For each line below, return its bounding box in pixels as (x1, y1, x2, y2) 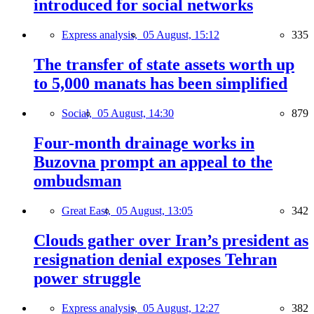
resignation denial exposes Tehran (34, 250, 277, 268)
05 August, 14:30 (97, 107, 174, 120)
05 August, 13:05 (116, 204, 193, 217)
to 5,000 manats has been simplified (34, 74, 287, 93)
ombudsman (34, 171, 121, 190)
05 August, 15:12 (143, 29, 219, 41)
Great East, (62, 204, 116, 217)
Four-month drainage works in (34, 133, 254, 152)
